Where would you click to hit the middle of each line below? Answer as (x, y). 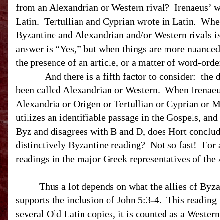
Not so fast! (174, 145)
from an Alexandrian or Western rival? (93, 7)
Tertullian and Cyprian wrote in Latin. (120, 21)
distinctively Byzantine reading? (81, 145)
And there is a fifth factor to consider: (120, 76)
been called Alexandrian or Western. (88, 90)
